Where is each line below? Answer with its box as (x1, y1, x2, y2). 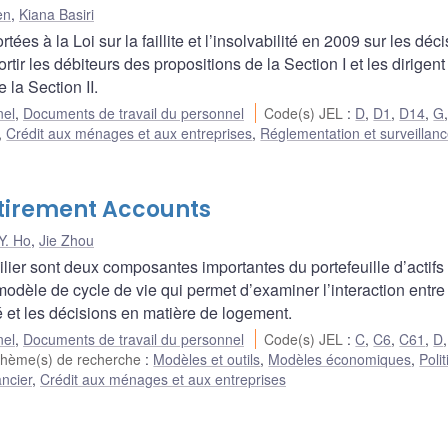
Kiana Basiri (19, 4, 94, 25)
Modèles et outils (153, 349, 261, 370)
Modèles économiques (268, 349, 412, 370)
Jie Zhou (39, 230, 94, 251)
